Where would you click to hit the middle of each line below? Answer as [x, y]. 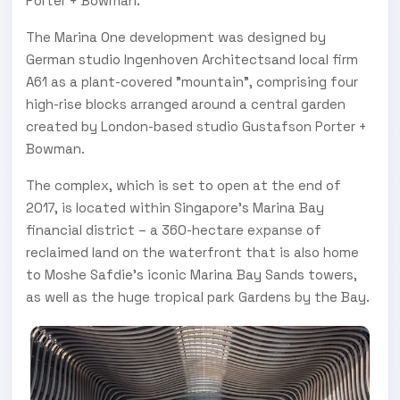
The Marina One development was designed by [176, 37]
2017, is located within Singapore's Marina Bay [175, 207]
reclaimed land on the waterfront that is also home [192, 252]
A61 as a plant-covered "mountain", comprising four [192, 81]
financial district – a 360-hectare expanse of [174, 229]
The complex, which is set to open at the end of [183, 185]
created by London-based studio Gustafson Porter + [196, 126]
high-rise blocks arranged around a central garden [186, 104]
